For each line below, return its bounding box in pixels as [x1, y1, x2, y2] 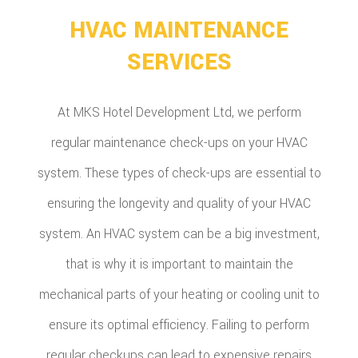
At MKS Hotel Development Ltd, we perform [57, 103, 301, 122]
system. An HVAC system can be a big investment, [38, 225, 320, 244]
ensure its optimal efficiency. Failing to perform [49, 316, 309, 335]
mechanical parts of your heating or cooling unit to [38, 285, 320, 304]
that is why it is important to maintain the [65, 255, 293, 274]
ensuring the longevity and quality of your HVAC [47, 194, 311, 213]
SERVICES [126, 46, 232, 79]
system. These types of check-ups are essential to [37, 164, 321, 183]
